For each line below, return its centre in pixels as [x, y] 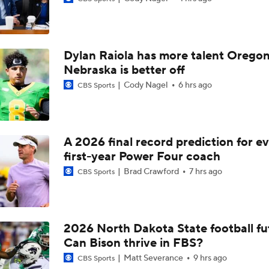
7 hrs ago [205, 171]
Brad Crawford [151, 171]
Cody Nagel [146, 85]
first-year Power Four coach [142, 156]
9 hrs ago [210, 258]
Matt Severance [153, 258]
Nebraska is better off [124, 70]
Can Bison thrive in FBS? [133, 243]
